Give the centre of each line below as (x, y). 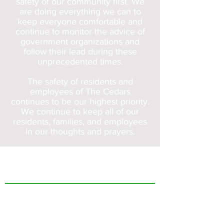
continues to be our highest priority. (80, 101)
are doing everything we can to (80, 11)
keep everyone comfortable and (80, 21)
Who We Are (23, 188)
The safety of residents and (80, 81)
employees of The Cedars (80, 91)
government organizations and (80, 41)
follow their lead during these (80, 51)
